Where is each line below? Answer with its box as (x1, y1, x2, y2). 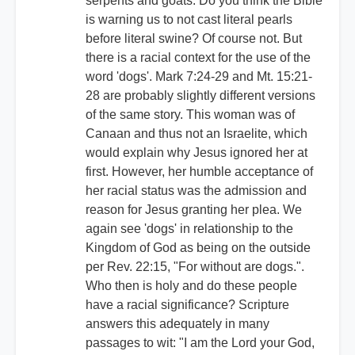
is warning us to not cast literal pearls (86, 13, 292, 27)
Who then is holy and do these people (86, 279, 297, 293)
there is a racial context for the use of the (86, 51, 311, 65)
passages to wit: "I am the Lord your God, (86, 336, 315, 350)
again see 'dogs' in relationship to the (86, 222, 293, 236)
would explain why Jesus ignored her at (86, 146, 307, 160)
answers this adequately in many (86, 317, 269, 331)
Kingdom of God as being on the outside (86, 241, 311, 255)
